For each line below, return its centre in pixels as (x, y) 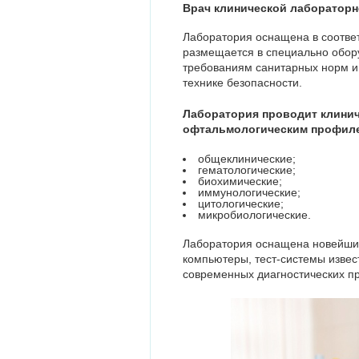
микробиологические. (254, 215)
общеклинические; (247, 159)
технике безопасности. (242, 83)
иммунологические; (249, 192)
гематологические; (247, 170)
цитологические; (241, 204)
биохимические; (240, 181)
